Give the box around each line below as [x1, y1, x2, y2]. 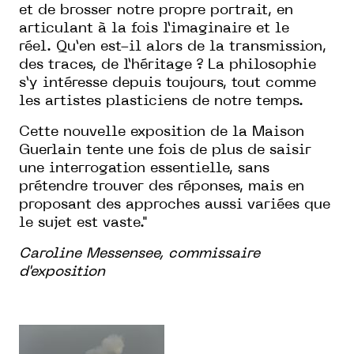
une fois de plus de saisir [128, 143, 311, 157]
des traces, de [19, 58, 123, 72]
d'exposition [19, 265, 105, 279]
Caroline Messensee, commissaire [19, 247, 260, 261]
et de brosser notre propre [19, 3, 210, 17]
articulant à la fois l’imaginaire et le [19, 21, 289, 36]
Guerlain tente [19, 143, 128, 157]
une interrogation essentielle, [19, 161, 238, 175]
